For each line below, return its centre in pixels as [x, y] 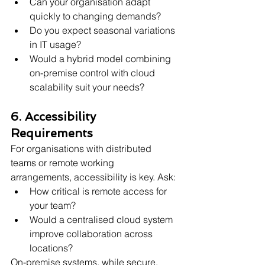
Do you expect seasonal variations [104, 30]
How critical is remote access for [99, 191]
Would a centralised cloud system [102, 219]
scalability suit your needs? [87, 87]
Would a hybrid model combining [101, 58]
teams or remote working [64, 162]
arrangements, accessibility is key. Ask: [93, 177]
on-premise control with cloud [93, 72]
